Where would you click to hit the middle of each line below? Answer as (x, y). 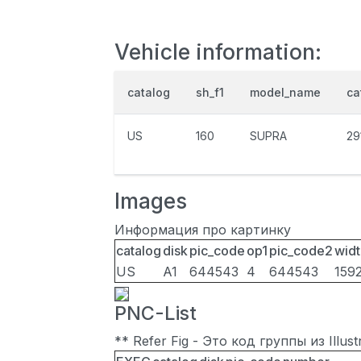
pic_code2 (301, 251)
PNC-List (156, 313)
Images (151, 201)
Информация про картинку (203, 230)
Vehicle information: (218, 52)
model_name (285, 92)
